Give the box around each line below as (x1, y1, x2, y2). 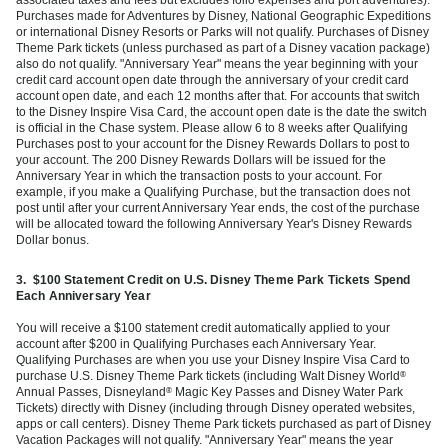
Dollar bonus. (16, 232, 89, 247)
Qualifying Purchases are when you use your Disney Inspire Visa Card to (16, 352, 410, 367)
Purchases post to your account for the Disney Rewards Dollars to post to (16, 136, 410, 151)
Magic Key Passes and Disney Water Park (172, 384, 403, 399)
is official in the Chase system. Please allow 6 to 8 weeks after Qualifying (16, 120, 408, 135)
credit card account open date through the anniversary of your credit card (16, 72, 409, 87)
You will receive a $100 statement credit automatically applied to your (16, 320, 390, 335)
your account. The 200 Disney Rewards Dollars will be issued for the (16, 152, 386, 167)
